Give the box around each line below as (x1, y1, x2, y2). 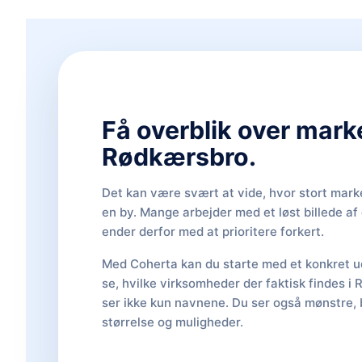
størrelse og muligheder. (102, 314, 244, 330)
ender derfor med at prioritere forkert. (102, 223, 325, 239)
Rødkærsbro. (102, 141, 257, 171)
